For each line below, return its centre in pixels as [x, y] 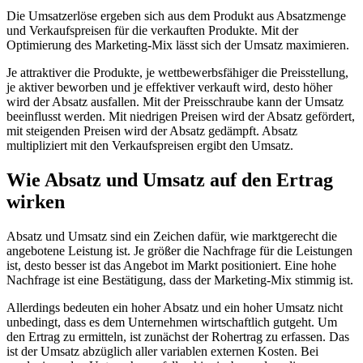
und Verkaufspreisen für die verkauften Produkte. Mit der [152, 31]
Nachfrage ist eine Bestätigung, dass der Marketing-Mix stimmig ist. [180, 280]
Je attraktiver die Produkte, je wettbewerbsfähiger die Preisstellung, [177, 73]
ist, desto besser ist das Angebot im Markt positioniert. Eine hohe [171, 266]
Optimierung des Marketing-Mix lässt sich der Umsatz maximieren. [178, 45]
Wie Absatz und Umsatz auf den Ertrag [170, 180]
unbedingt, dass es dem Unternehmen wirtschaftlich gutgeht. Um [172, 322]
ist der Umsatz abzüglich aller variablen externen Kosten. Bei [162, 352]
